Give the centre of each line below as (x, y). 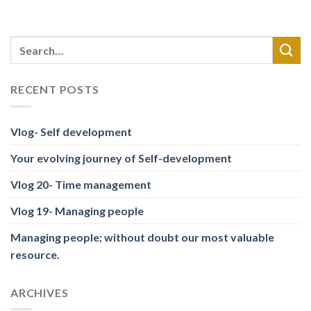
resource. (35, 254)
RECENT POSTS (55, 90)
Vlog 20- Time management (81, 184)
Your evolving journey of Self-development (121, 158)
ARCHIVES (40, 292)
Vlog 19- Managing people (77, 210)
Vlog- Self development (71, 131)
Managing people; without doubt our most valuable (142, 237)
